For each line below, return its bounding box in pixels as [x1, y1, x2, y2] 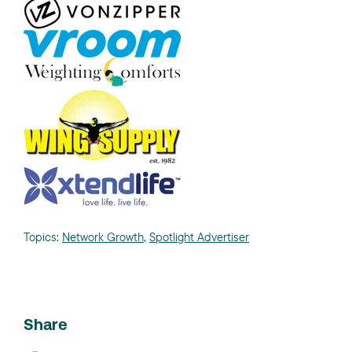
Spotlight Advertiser [149, 229, 249, 244]
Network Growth [62, 229, 144, 244]
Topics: [24, 229, 62, 244]
